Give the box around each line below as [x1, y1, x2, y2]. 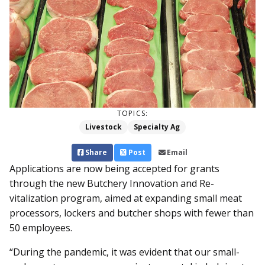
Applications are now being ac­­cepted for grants [9, 162, 219, 176]
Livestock [85, 122, 122, 132]
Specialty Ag [134, 122, 180, 132]
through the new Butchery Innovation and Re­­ [9, 177, 214, 190]
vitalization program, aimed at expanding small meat [9, 192, 242, 205]
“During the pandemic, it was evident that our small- [9, 245, 240, 259]
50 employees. [9, 221, 72, 235]
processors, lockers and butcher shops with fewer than [9, 206, 254, 220]
